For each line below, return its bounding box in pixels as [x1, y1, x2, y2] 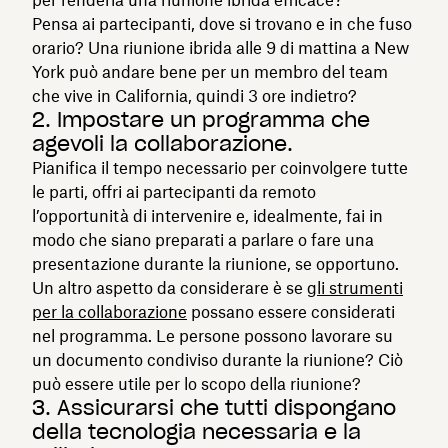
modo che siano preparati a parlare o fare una [32, 229, 374, 250]
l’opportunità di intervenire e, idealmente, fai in [32, 205, 383, 226]
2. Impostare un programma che [32, 106, 370, 133]
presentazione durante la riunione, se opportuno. [32, 253, 399, 274]
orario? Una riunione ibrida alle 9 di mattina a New [32, 37, 409, 58]
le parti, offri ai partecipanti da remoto [32, 181, 316, 202]
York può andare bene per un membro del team [32, 61, 388, 82]
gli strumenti [307, 277, 403, 298]
